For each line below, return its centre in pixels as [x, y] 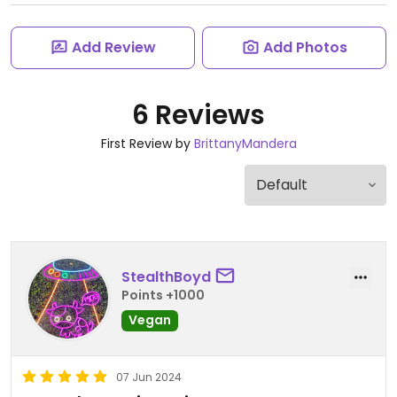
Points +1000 [163, 295]
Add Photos [305, 47]
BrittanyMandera [245, 144]
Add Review [113, 47]
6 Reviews [198, 115]
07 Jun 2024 [149, 377]
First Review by [147, 144]
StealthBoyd [166, 276]
